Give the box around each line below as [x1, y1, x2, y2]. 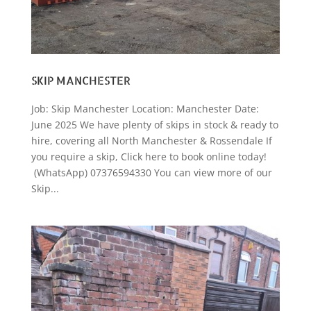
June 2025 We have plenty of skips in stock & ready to [31, 117, 278, 131]
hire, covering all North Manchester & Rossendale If [31, 133, 272, 147]
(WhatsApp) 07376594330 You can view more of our [31, 165, 272, 179]
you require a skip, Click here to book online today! [31, 149, 267, 163]
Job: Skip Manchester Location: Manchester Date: [31, 101, 259, 115]
